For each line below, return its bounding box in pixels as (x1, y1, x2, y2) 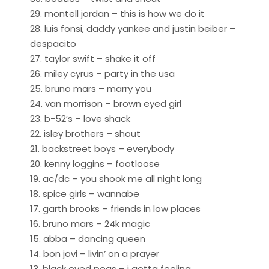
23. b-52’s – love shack (30, 112, 130, 125)
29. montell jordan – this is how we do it (30, 7, 205, 20)
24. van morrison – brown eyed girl (30, 97, 181, 110)
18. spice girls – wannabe (30, 187, 139, 200)
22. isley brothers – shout (30, 127, 141, 140)
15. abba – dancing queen (30, 232, 145, 245)
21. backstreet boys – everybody (30, 142, 174, 155)
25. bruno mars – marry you (30, 82, 151, 95)
